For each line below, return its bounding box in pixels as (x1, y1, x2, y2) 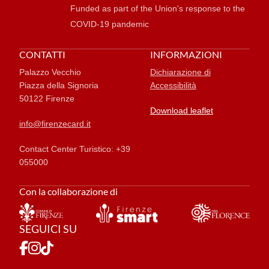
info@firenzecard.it (19, 118, 91, 128)
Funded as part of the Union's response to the (70, 3, 245, 13)
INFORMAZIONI (150, 48, 222, 60)
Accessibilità (150, 80, 196, 90)
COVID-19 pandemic (70, 19, 149, 29)
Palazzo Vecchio (19, 67, 81, 77)
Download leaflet (150, 105, 213, 115)
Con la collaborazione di (19, 185, 118, 197)
